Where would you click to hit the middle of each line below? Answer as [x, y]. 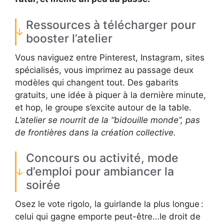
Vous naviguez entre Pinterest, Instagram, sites [110, 57]
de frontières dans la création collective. [95, 132]
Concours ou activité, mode [102, 158]
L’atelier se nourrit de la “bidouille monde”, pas [107, 120]
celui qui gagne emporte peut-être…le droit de [108, 217]
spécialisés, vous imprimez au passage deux [104, 70]
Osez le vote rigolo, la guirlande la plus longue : [109, 204]
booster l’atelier [69, 38]
